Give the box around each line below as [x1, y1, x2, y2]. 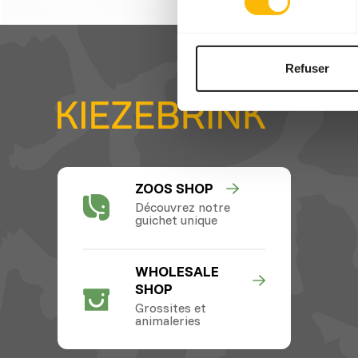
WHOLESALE [134, 261, 219, 280]
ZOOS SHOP [134, 178, 213, 197]
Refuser [284, 62, 330, 76]
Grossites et [134, 299, 206, 316]
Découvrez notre [134, 198, 230, 215]
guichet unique [134, 211, 217, 228]
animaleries [134, 312, 201, 328]
